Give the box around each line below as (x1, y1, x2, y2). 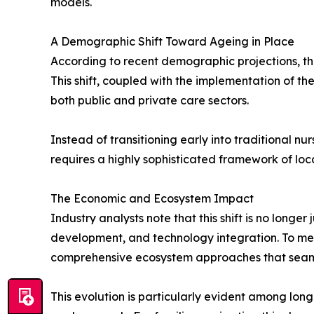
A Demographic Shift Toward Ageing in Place (50, 34, 294, 48)
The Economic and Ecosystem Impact (50, 191, 254, 205)
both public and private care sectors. (50, 93, 249, 107)
